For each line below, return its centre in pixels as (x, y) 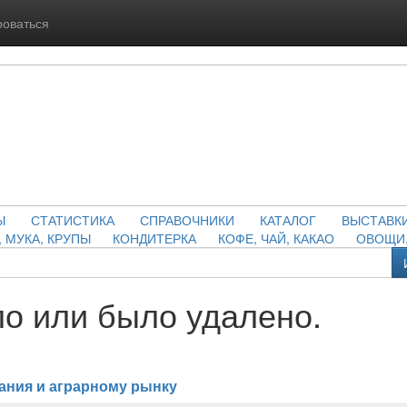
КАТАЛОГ (288, 220)
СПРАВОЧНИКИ (187, 220)
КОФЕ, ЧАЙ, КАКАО (276, 238)
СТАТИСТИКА (73, 220)
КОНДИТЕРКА (154, 238)
